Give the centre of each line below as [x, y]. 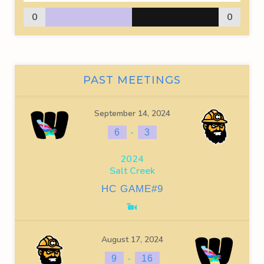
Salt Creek [132, 171]
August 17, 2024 [132, 240]
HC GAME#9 [132, 189]
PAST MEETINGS [132, 80]
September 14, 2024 [132, 113]
